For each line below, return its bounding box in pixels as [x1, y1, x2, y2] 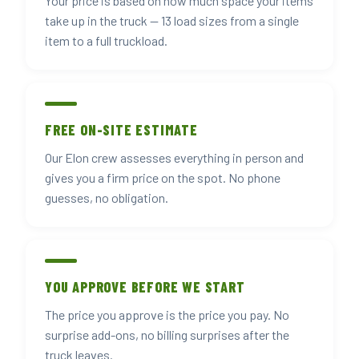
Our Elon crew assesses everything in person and [45, 150, 304, 165]
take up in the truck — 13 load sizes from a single [45, 13, 299, 28]
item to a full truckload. [45, 33, 167, 48]
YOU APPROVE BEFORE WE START [45, 278, 245, 296]
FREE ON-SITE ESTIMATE [45, 121, 198, 139]
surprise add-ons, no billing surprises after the [45, 327, 289, 342]
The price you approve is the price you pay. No [45, 307, 289, 322]
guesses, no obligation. [45, 190, 168, 205]
